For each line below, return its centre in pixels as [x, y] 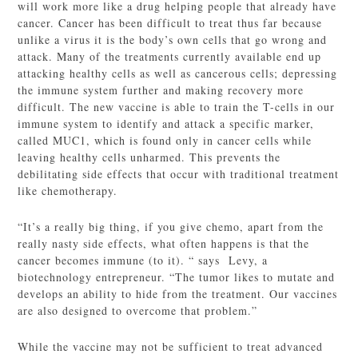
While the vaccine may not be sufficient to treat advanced [171, 346]
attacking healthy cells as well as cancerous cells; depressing [178, 73]
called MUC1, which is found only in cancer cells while [165, 140]
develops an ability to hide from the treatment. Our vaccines [178, 294]
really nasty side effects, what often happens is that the [164, 243]
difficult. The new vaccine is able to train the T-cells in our [177, 107]
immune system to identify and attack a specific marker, [166, 123]
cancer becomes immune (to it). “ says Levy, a [143, 260]
